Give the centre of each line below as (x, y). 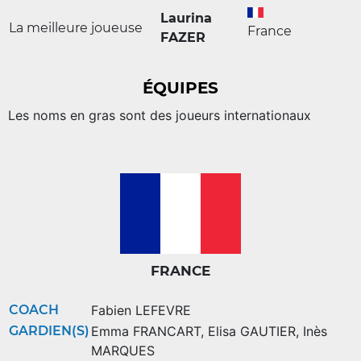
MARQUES (123, 350)
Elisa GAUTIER (252, 331)
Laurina (186, 18)
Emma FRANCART (146, 331)
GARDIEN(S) (49, 330)
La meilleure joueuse (76, 28)
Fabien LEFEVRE (141, 310)
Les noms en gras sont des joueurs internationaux (160, 115)
